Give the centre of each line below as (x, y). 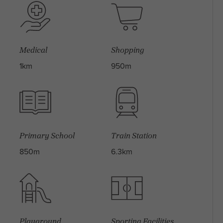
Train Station (134, 135)
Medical (33, 50)
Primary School (47, 135)
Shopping (127, 50)
